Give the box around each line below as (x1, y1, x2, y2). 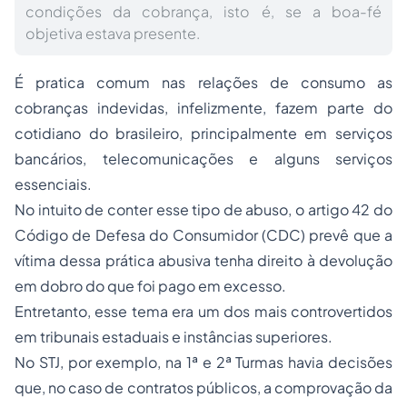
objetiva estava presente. (25, 24, 200, 43)
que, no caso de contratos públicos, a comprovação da (15, 378, 392, 397)
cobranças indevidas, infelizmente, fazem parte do (15, 98, 392, 117)
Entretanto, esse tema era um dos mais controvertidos (15, 302, 392, 321)
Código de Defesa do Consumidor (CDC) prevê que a (15, 225, 392, 244)
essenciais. (15, 174, 92, 194)
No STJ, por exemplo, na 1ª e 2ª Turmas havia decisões (15, 352, 392, 372)
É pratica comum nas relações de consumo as (15, 73, 392, 92)
